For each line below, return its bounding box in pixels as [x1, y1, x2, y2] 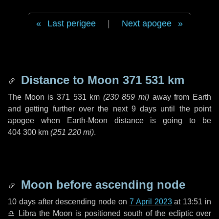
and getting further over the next [8, 105, 131, 113]
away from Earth [149, 93, 212, 101]
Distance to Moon [18, 73, 123, 87]
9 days [131, 105, 157, 113]
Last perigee [47, 19, 96, 28]
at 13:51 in [172, 197, 212, 206]
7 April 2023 [129, 197, 172, 206]
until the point [156, 105, 212, 113]
